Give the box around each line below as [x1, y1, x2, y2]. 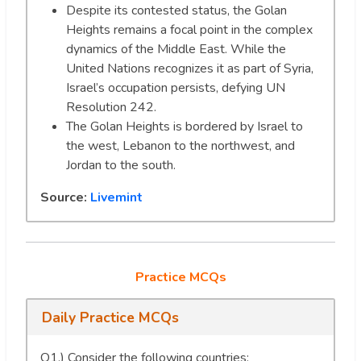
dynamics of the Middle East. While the [66, 40, 286, 59]
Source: [40, 189, 90, 207]
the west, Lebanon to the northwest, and [66, 137, 295, 156]
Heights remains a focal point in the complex [66, 21, 313, 39]
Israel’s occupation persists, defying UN [66, 79, 285, 98]
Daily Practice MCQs [41, 308, 179, 328]
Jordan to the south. [66, 156, 176, 175]
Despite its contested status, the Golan [66, 2, 287, 20]
